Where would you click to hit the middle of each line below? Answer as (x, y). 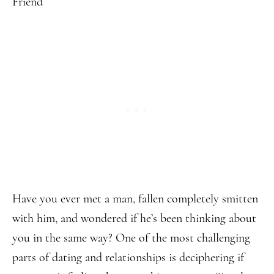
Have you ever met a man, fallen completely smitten (135, 199)
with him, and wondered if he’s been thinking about (134, 218)
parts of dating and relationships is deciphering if (128, 257)
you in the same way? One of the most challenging (131, 238)
